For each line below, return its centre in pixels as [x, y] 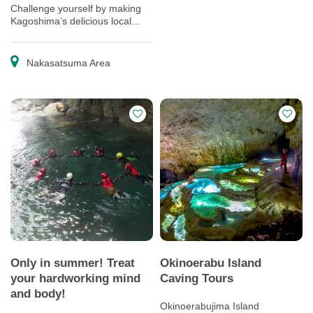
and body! [38, 293]
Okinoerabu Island [211, 263]
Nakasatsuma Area [67, 63]
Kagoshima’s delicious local [71, 21]
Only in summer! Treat [73, 263]
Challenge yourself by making [76, 8]
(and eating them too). [60, 46]
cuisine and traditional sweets [75, 34]
